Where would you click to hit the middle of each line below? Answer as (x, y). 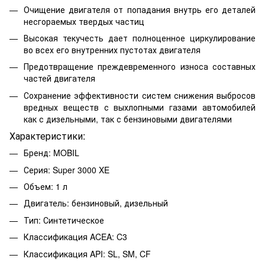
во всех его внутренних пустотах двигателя (112, 49)
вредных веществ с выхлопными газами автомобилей (140, 107)
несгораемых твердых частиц (84, 21)
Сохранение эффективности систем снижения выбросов (140, 95)
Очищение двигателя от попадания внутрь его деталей (140, 9)
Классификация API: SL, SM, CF (87, 253)
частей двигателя (59, 78)
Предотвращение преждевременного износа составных (140, 67)
